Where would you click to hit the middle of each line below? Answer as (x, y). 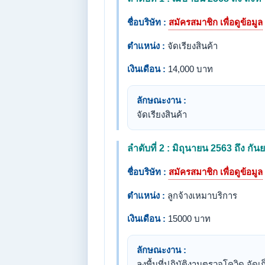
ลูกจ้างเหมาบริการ (201, 195)
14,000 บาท (189, 69)
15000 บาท (188, 219)
